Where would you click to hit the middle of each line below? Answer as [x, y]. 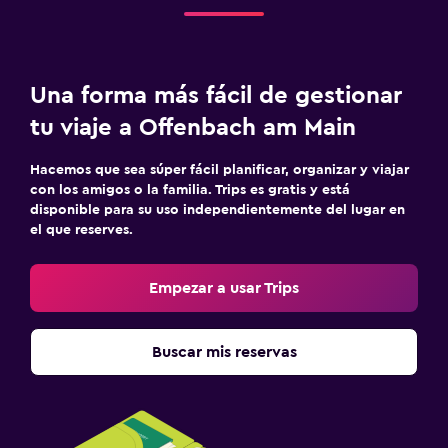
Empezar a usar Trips [224, 287]
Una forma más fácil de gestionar [216, 95]
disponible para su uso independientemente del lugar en [217, 209]
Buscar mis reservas [224, 351]
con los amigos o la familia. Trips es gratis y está [190, 189]
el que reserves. [81, 229]
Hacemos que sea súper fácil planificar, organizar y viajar [219, 169]
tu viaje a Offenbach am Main [193, 127]
